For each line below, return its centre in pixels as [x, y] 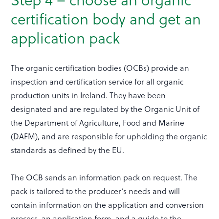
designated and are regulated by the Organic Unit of [105, 109]
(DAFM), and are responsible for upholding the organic [109, 136]
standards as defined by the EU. [68, 150]
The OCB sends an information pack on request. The [104, 177]
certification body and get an [106, 19]
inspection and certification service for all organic [97, 82]
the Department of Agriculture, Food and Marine [98, 123]
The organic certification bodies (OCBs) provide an [100, 68]
